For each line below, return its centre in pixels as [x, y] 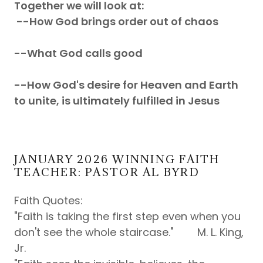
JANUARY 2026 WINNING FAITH [117, 159]
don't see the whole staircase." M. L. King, [129, 232]
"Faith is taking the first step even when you [127, 216]
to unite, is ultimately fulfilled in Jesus [117, 101]
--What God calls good [78, 53]
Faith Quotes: [48, 200]
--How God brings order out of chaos [116, 21]
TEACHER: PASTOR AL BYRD [107, 172]
